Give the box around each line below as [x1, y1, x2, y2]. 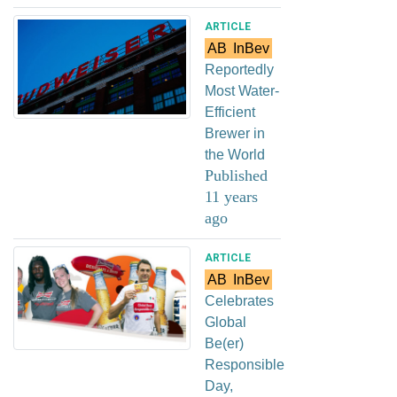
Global [205, 314, 246, 330]
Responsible [205, 356, 284, 372]
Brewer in [205, 125, 265, 141]
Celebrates [205, 292, 274, 308]
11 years [205, 187, 258, 206]
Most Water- [205, 82, 279, 98]
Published [205, 166, 268, 184]
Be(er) [205, 335, 244, 351]
